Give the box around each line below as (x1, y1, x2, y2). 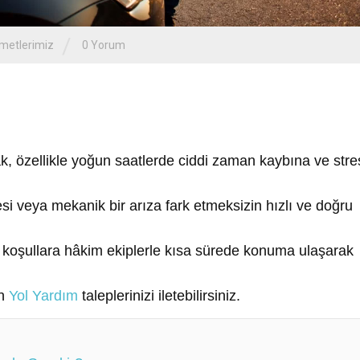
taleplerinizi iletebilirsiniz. (78, 287, 240, 304)
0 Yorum (82, 39, 125, 51)
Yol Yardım (9, 287, 78, 304)
